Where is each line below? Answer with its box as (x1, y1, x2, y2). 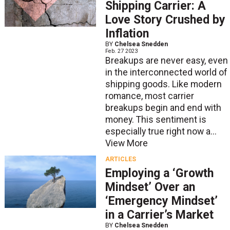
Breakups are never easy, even (105, 55, 228, 66)
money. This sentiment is (105, 114, 206, 125)
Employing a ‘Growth (105, 166, 214, 181)
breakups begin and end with (105, 103, 221, 113)
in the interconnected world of (105, 67, 227, 78)
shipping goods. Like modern (105, 79, 222, 90)
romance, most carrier (105, 91, 194, 102)
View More (105, 138, 148, 149)
